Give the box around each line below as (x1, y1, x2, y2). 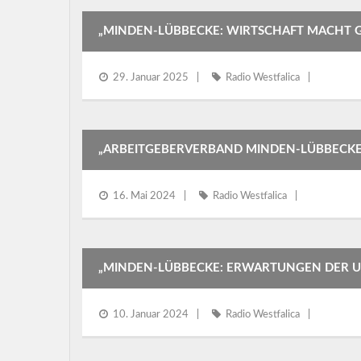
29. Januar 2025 (113, 73, 189, 83)
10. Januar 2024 (113, 309, 189, 320)
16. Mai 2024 (113, 191, 176, 201)
